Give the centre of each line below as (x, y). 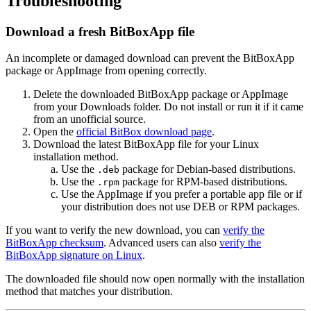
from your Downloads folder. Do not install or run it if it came (168, 107)
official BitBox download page (144, 132)
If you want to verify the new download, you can (114, 230)
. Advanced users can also (161, 243)
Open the (55, 132)
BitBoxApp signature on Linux (74, 255)
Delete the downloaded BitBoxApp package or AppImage (161, 94)
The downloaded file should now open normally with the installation (155, 279)
